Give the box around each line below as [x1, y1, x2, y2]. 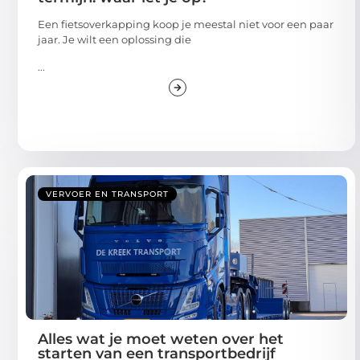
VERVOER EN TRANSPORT [46, 188, 169, 199]
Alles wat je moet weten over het [38, 329, 284, 348]
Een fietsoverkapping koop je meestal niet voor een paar [38, 18, 333, 31]
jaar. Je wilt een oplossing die [38, 33, 191, 47]
